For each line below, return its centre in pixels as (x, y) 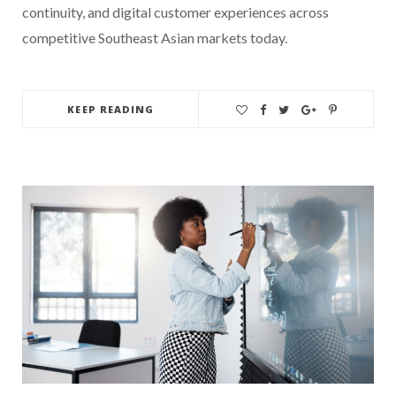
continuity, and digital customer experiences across (175, 11)
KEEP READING (111, 109)
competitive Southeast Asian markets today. (155, 37)
